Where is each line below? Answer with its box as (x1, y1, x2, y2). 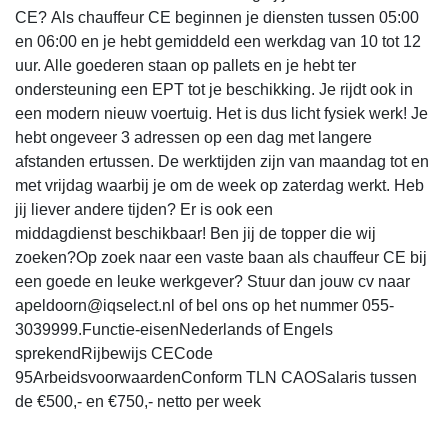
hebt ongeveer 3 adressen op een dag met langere (15, 128, 372, 146)
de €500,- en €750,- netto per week (15, 392, 261, 410)
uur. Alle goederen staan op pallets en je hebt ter (15, 56, 356, 74)
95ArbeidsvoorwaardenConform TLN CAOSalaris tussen (15, 368, 417, 386)
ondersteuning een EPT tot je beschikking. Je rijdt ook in (15, 80, 413, 98)
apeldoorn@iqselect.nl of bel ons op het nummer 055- (15, 296, 394, 314)
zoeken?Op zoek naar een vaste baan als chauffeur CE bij (15, 248, 427, 266)
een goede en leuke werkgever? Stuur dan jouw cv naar (15, 272, 410, 290)
